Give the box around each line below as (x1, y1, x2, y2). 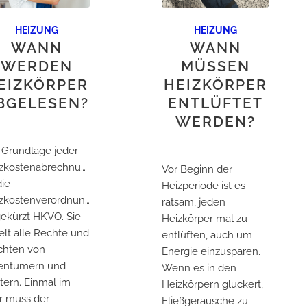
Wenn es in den (161, 261, 236, 274)
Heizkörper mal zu (161, 212, 247, 225)
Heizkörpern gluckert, (161, 278, 263, 291)
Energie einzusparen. (161, 245, 260, 258)
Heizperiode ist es (161, 179, 245, 192)
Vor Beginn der (161, 162, 232, 175)
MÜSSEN (180, 57, 250, 75)
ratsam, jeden (161, 195, 225, 208)
